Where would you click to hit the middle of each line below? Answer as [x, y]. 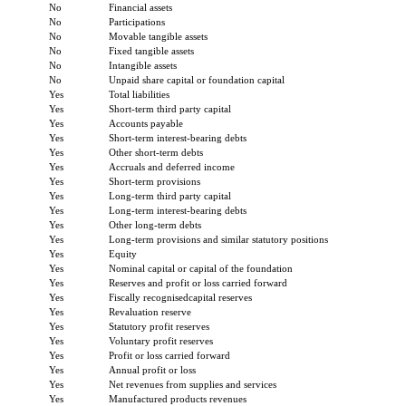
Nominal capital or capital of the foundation [201, 268]
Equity [123, 253]
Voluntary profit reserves [161, 340]
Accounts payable [146, 123]
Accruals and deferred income [172, 166]
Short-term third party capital [170, 108]
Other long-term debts [155, 224]
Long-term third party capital [170, 195]
